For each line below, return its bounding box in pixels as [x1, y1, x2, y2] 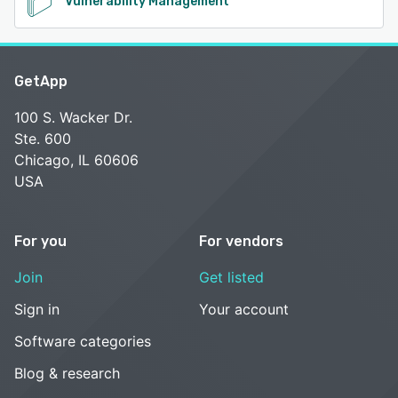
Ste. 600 [14, 129, 71, 147]
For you [14, 232, 67, 250]
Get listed [199, 267, 264, 286]
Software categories [14, 331, 151, 350]
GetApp [14, 72, 68, 90]
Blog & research [14, 363, 120, 382]
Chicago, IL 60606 [14, 150, 139, 169]
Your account [199, 299, 289, 318]
